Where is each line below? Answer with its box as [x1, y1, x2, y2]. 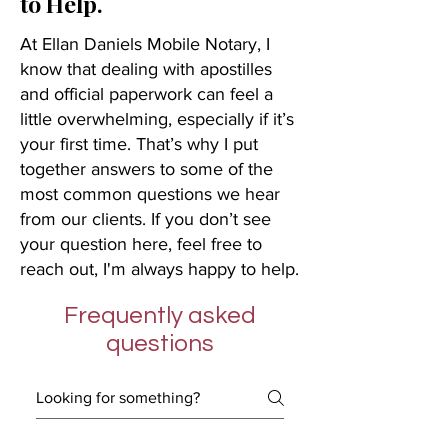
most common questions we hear [20, 184, 280, 204]
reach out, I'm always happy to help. [20, 259, 299, 279]
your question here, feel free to [20, 234, 262, 254]
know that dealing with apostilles [20, 59, 272, 79]
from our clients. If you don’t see [20, 209, 271, 229]
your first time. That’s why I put [20, 134, 258, 154]
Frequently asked [64, 303, 256, 328]
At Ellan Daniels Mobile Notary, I [20, 34, 270, 54]
